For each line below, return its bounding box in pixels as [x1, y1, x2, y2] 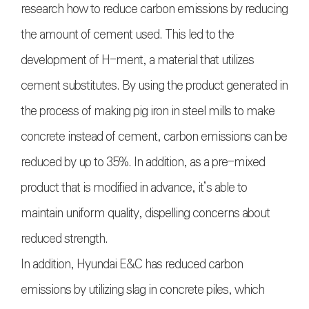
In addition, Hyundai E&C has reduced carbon [21, 254, 243, 274]
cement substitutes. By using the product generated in [21, 75, 288, 95]
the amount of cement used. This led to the [21, 24, 234, 44]
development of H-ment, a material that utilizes [21, 50, 254, 70]
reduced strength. [21, 228, 108, 248]
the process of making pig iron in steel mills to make [21, 101, 275, 121]
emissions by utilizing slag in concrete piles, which [21, 279, 264, 299]
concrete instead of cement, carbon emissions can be [21, 126, 287, 146]
